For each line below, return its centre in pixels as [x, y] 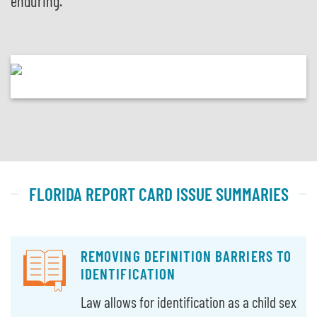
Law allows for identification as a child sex [189, 301]
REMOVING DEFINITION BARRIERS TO [186, 256]
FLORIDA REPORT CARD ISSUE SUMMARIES [158, 194]
